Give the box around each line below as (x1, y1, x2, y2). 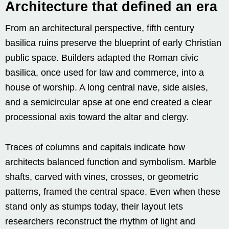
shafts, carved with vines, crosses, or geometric (5, 171, 198, 182)
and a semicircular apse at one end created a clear (5, 97, 212, 107)
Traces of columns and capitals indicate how (5, 142, 185, 152)
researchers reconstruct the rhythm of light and (5, 216, 195, 226)
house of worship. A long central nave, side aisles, (5, 82, 208, 93)
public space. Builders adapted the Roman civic (5, 52, 198, 63)
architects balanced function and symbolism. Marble (5, 156, 216, 167)
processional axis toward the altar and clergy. (5, 111, 189, 122)
